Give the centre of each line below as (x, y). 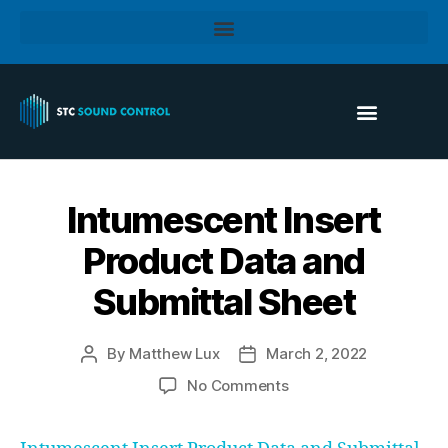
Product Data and (224, 261)
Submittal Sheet (224, 302)
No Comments (238, 385)
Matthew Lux (174, 353)
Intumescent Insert (224, 220)
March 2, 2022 (317, 353)
